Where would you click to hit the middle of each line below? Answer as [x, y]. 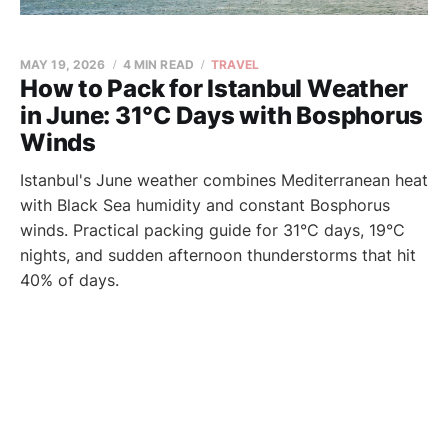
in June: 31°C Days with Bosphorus [222, 115]
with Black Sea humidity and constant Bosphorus [205, 205]
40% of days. [69, 280]
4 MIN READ [158, 64]
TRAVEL [235, 64]
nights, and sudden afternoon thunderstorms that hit [218, 255]
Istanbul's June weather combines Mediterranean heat [224, 180]
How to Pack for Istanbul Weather [214, 88]
